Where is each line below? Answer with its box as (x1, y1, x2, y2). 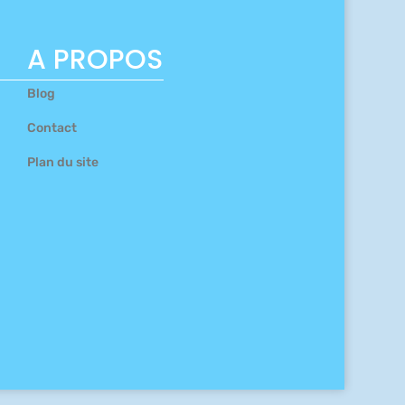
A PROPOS (27, 41, 164, 80)
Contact (27, 120, 78, 137)
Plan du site (27, 155, 99, 171)
